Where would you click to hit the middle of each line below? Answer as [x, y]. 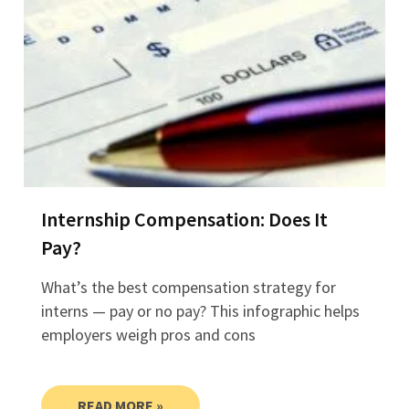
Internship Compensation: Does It [185, 220]
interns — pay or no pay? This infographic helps [201, 311]
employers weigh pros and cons [149, 335]
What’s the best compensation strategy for [189, 288]
